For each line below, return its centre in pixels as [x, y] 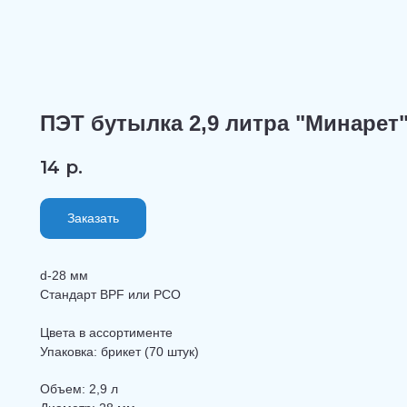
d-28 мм [64, 276]
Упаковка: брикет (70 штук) [119, 352]
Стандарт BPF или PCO [110, 295]
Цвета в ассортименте [106, 333]
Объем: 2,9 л [79, 389]
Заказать [93, 218]
